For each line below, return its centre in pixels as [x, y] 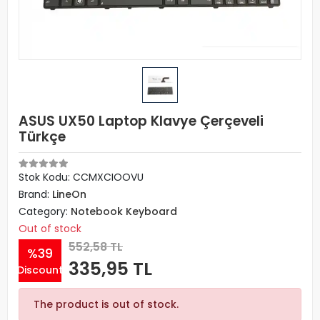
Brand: [35, 194]
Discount [40, 270]
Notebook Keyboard [124, 211]
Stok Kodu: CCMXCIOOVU [81, 177]
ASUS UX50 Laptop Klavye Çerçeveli [141, 121]
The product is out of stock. [106, 304]
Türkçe [42, 137]
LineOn [69, 194]
